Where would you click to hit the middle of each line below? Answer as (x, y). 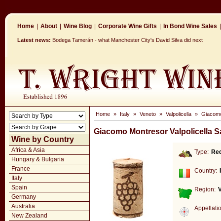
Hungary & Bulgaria (38, 159)
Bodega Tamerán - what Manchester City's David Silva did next (128, 40)
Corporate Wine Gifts (128, 26)
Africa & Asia (28, 150)
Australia (23, 206)
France (21, 169)
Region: (205, 189)
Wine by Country (43, 139)
